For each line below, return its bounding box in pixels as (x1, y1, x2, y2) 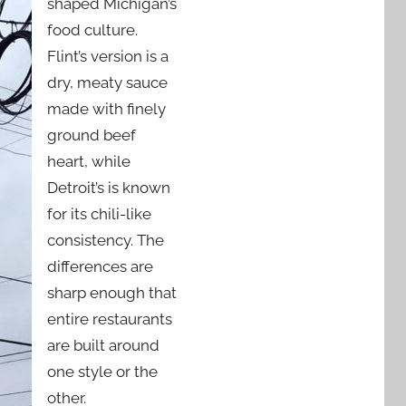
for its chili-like (47, 204, 151, 223)
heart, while (47, 151, 130, 170)
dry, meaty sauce (47, 72, 168, 92)
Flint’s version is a (47, 46, 169, 65)
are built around (47, 335, 159, 354)
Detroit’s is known (47, 178, 170, 197)
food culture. (47, 20, 138, 39)
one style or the (47, 362, 158, 381)
